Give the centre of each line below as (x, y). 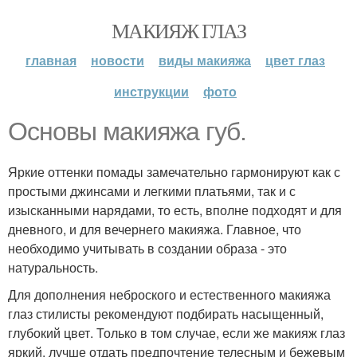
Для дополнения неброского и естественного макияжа (169, 294)
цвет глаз (295, 60)
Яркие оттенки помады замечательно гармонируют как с (174, 172)
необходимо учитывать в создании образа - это (147, 248)
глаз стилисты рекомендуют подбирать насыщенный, (166, 314)
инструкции (151, 91)
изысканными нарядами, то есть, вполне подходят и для (175, 210)
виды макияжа (205, 60)
